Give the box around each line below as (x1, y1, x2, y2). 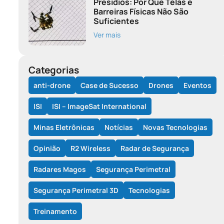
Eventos (183, 80, 211, 90)
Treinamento (33, 206, 77, 216)
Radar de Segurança (120, 143, 189, 153)
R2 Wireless (70, 143, 110, 153)
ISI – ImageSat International (52, 101, 146, 111)
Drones (148, 80, 173, 90)
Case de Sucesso (80, 80, 138, 90)
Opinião (33, 143, 60, 153)
